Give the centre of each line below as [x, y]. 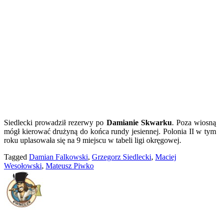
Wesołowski [23, 165]
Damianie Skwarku [139, 122]
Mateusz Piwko [70, 165]
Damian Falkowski [58, 157]
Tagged [16, 157]
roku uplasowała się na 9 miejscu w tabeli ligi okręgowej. [93, 140]
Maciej [166, 157]
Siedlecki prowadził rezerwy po [55, 122]
